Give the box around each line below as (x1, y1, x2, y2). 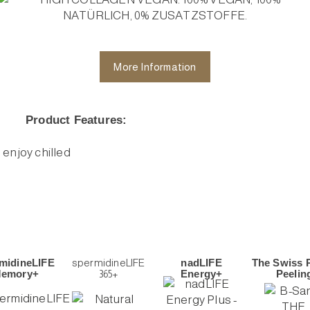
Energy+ (180, 267, 223, 280)
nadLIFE (181, 256, 222, 268)
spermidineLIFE (71, 256, 145, 268)
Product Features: (26, 113, 127, 127)
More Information (113, 60, 197, 73)
